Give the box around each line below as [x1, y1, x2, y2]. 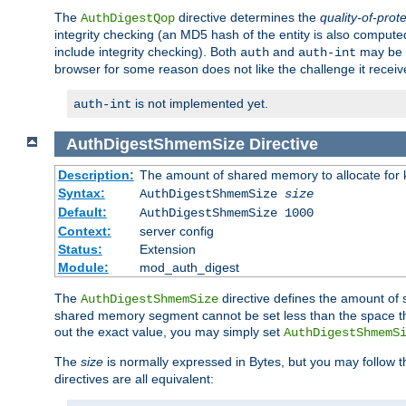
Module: [57, 260, 109, 275]
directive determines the [175, 9, 320, 24]
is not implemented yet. [131, 95, 268, 111]
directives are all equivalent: [54, 372, 214, 387]
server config [139, 224, 214, 239]
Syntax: [57, 186, 105, 201]
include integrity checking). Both [54, 43, 240, 59]
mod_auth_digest [139, 260, 239, 275]
